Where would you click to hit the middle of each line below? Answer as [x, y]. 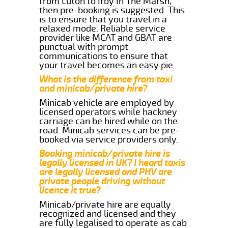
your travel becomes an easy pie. [107, 65]
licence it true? [70, 190]
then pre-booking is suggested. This [112, 10]
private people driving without [102, 181]
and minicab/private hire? [93, 88]
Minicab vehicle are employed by [107, 103]
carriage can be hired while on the [109, 121]
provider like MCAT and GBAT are [106, 37]
